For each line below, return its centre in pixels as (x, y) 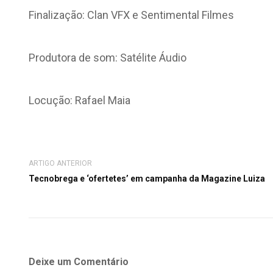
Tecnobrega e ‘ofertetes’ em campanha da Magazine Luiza (147, 179)
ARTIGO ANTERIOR (60, 163)
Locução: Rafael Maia (80, 100)
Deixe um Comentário (79, 262)
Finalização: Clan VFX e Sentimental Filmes (131, 15)
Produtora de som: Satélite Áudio (108, 58)
